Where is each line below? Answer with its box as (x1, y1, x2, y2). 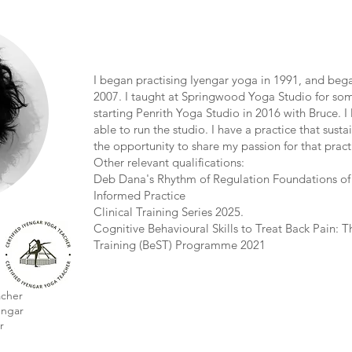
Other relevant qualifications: (93, 155, 244, 170)
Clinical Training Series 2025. (93, 204, 244, 219)
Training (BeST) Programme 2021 (93, 237, 266, 252)
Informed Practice (93, 188, 185, 203)
